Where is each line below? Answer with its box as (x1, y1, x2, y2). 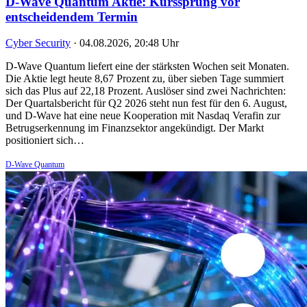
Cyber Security (5, 37, 71, 49)
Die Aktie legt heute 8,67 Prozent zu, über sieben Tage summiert (5, 73, 284, 85)
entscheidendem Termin (5, 9, 138, 24)
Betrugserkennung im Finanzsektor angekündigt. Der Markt (5, 122, 264, 134)
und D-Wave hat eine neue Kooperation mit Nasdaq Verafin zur (5, 110, 280, 122)
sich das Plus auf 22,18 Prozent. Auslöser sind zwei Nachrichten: (5, 85, 286, 97)
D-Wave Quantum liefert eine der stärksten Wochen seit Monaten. (5, 60, 289, 73)
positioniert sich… (5, 134, 84, 147)
